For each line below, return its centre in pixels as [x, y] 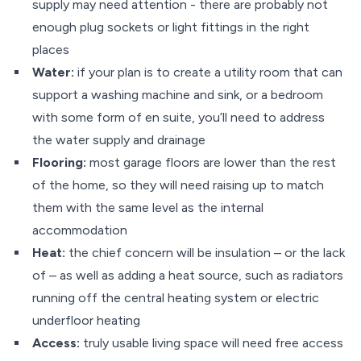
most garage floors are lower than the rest [211, 162]
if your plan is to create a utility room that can [208, 72]
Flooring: [59, 162]
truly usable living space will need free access [212, 343]
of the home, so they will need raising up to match [178, 185]
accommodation [80, 230]
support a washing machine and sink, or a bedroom [178, 95]
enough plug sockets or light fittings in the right [171, 27]
